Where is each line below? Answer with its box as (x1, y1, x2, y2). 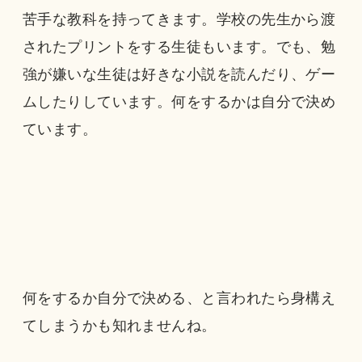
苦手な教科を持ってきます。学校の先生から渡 (22, 11, 336, 27)
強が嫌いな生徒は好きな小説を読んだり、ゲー (22, 65, 336, 82)
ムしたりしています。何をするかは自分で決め (22, 93, 336, 110)
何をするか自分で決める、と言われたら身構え (22, 290, 336, 307)
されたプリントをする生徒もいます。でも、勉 (22, 38, 336, 55)
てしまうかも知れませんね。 (22, 318, 217, 335)
